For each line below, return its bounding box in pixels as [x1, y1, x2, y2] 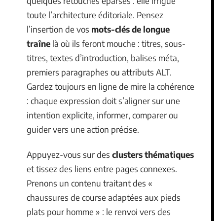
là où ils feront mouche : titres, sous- [50, 37, 185, 49]
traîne [27, 37, 50, 49]
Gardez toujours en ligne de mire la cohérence [27, 80, 194, 92]
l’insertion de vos [27, 23, 91, 35]
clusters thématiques [112, 149, 194, 160]
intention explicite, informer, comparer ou [27, 109, 178, 120]
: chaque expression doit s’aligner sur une [27, 95, 180, 106]
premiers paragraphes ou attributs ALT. [27, 66, 172, 77]
